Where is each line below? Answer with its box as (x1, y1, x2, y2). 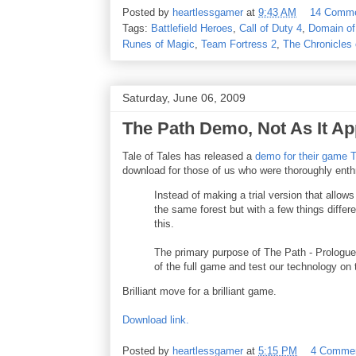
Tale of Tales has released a (122, 150, 255, 163)
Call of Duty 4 (239, 22, 302, 35)
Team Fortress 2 (201, 38, 277, 51)
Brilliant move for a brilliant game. (122, 285, 277, 298)
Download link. (122, 314, 189, 327)
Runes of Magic (122, 38, 195, 51)
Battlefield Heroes (151, 22, 233, 35)
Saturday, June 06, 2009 (122, 91, 246, 105)
